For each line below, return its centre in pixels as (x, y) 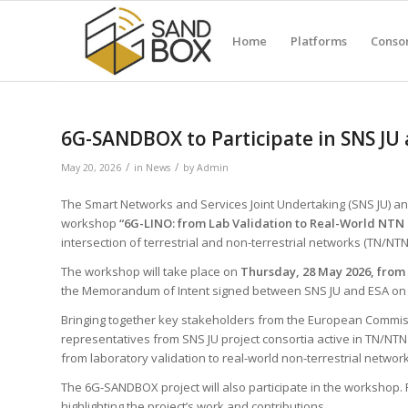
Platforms (319, 41)
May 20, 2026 (91, 168)
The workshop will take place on (151, 272)
